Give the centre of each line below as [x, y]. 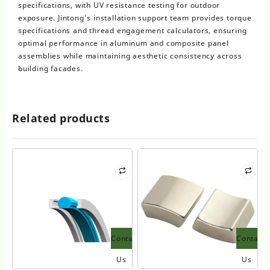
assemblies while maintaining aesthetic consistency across [130, 56]
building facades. [51, 69]
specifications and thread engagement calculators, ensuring [133, 31]
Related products [61, 118]
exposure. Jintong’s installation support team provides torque [135, 18]
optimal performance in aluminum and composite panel [124, 43]
